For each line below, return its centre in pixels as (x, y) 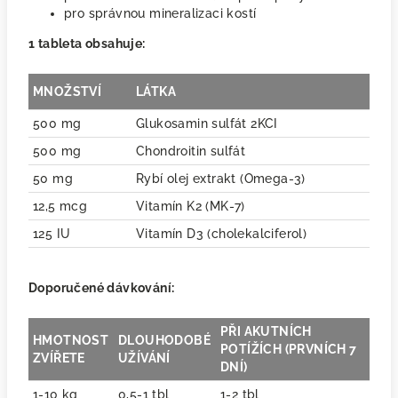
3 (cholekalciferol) (251, 234)
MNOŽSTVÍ (68, 92)
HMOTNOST (71, 340)
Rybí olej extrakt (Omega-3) (221, 179)
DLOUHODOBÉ (165, 340)
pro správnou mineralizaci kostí (160, 13)
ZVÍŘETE (61, 358)
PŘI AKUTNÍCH (266, 331)
